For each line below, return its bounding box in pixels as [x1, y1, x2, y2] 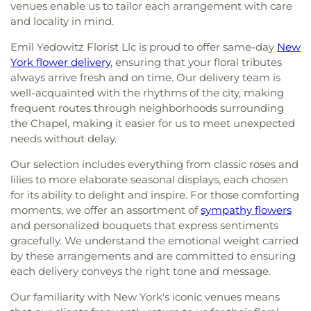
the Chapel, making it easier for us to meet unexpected [10, 117, 295, 130]
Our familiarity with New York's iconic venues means [10, 290, 280, 303]
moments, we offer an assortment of [10, 203, 201, 217]
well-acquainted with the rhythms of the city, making [10, 86, 284, 99]
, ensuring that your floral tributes [110, 56, 282, 69]
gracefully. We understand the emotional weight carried [10, 234, 299, 247]
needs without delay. [10, 132, 117, 145]
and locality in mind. [10, 15, 114, 28]
